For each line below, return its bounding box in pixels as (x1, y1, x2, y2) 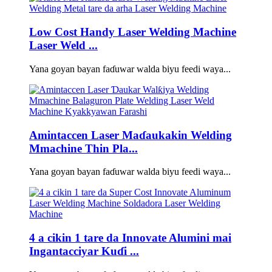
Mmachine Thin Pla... (29, 141, 138, 155)
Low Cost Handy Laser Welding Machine (29, 25, 236, 39)
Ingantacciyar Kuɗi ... (29, 245, 139, 258)
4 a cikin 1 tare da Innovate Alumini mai (29, 231, 231, 245)
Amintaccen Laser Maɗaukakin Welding (29, 128, 232, 141)
